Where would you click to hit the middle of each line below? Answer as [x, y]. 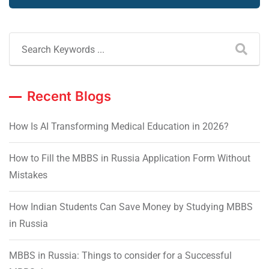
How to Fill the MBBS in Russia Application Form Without [130, 159]
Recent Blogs [69, 96]
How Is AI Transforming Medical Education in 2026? [119, 127]
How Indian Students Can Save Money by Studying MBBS [131, 207]
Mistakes [28, 175]
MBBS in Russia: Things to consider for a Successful [120, 256]
